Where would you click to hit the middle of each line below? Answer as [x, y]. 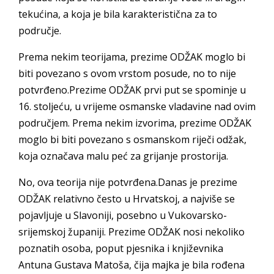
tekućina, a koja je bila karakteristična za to [118, 14]
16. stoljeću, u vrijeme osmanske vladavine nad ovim [137, 106]
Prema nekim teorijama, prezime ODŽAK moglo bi [132, 57]
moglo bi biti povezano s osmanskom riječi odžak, [132, 139]
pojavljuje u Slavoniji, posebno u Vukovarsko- [123, 215]
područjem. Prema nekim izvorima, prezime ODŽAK [135, 123]
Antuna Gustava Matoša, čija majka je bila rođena [131, 265]
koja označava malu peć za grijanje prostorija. [123, 156]
